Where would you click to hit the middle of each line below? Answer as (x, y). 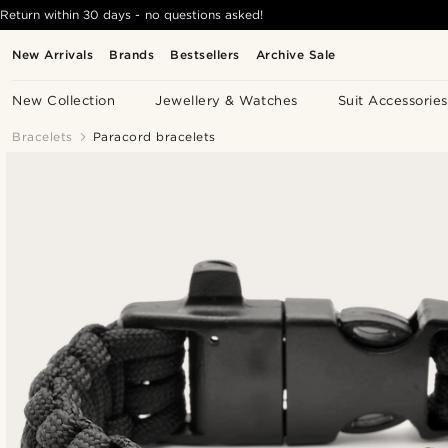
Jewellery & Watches (226, 100)
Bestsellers (205, 54)
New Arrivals (53, 54)
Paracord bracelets (154, 136)
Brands (132, 54)
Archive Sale (295, 54)
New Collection (64, 100)
